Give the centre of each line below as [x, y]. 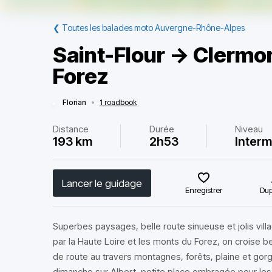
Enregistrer [204, 190]
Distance [71, 129]
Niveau [249, 129]
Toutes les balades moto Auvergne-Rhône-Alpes [153, 28]
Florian [74, 102]
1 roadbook [118, 102]
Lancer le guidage [102, 183]
